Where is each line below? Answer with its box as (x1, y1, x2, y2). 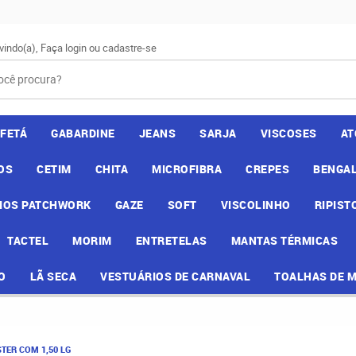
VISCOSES (260, 126, 317, 141)
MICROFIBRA (152, 161, 222, 176)
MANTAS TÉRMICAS (230, 233, 339, 248)
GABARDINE (51, 126, 115, 141)
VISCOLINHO (220, 197, 291, 212)
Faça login (41, 41, 87, 55)
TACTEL (7, 233, 49, 248)
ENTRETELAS (135, 233, 207, 248)
